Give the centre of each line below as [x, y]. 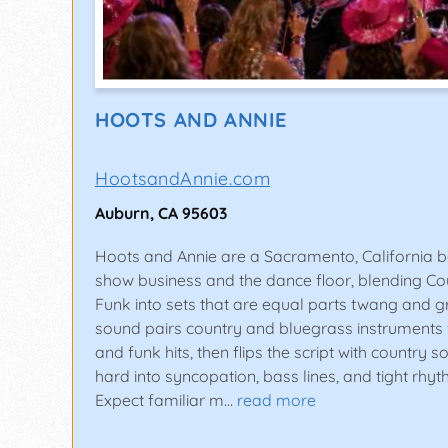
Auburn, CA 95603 [161, 213]
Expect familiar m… [164, 400]
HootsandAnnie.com [183, 179]
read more [276, 400]
